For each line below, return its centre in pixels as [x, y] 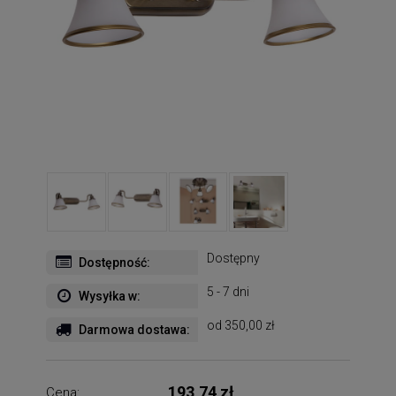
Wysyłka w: [110, 296]
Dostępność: [114, 262]
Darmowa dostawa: [134, 329]
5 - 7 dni [228, 291]
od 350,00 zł [241, 325]
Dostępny [233, 258]
